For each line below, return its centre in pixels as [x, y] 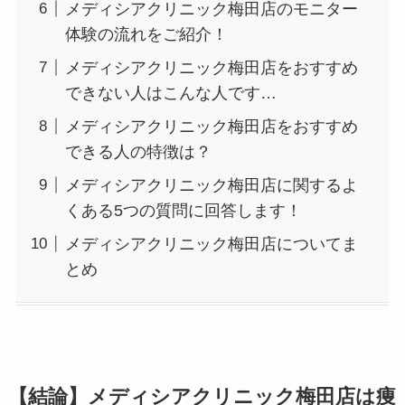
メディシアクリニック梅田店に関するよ [211, 185]
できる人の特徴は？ [138, 151]
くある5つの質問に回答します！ [183, 210]
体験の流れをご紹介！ [146, 34]
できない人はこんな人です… [170, 93]
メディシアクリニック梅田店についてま [211, 244]
